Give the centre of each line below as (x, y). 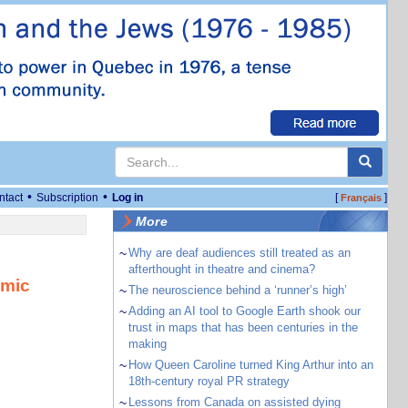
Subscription (67, 198)
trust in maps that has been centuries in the (243, 327)
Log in (127, 198)
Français (361, 198)
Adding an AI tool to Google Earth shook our (244, 311)
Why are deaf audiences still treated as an (239, 253)
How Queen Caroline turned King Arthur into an (250, 365)
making (147, 344)
